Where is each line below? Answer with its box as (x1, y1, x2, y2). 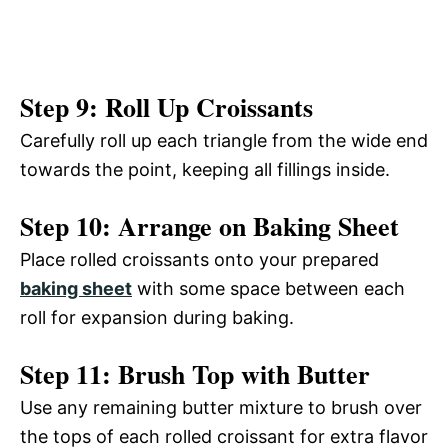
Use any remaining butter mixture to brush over (20, 397, 422, 419)
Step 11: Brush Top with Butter (20, 355, 370, 394)
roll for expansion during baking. (20, 307, 294, 329)
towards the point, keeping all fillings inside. (20, 159, 390, 181)
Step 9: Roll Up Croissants (20, 88, 313, 127)
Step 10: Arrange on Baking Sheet (20, 207, 399, 246)
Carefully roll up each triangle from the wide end (20, 130, 428, 152)
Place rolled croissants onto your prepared (20, 249, 379, 271)
